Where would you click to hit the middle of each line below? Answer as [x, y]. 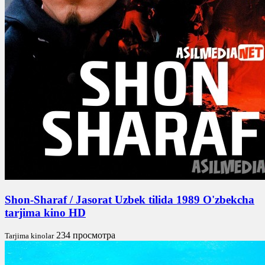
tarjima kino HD [45, 212]
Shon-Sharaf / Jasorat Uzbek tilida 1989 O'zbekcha [130, 199]
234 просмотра [86, 235]
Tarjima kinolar [29, 236]
